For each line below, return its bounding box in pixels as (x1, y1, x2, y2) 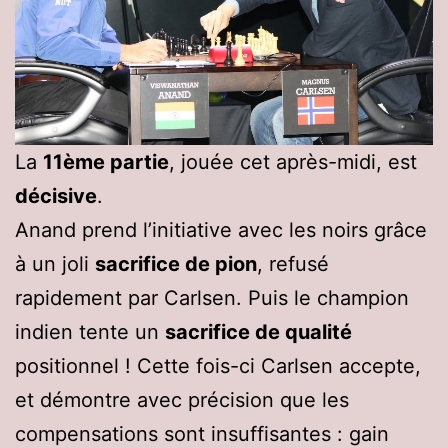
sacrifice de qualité (165, 319, 352, 344)
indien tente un (15, 319, 165, 344)
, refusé (257, 251, 329, 276)
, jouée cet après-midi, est (169, 149, 417, 174)
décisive (15, 183, 97, 208)
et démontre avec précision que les (15, 387, 349, 412)
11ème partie (43, 149, 169, 174)
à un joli (15, 251, 95, 276)
